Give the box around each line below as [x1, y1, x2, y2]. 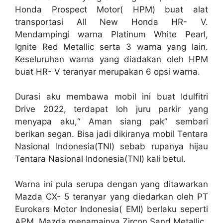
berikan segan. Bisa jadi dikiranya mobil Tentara [15, 129, 208, 139]
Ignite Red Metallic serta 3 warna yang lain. [15, 41, 208, 52]
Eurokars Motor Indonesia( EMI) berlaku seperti [15, 204, 208, 214]
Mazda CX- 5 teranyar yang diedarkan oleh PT [15, 191, 208, 202]
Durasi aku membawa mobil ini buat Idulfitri [15, 92, 208, 102]
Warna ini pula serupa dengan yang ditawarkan [15, 179, 208, 189]
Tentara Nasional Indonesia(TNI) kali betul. [15, 154, 186, 164]
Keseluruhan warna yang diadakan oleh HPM [15, 54, 208, 64]
